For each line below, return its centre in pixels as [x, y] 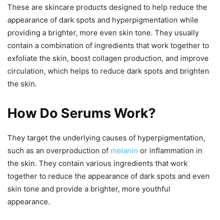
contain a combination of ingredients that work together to [108, 45]
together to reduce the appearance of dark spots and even [109, 176]
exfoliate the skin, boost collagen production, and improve [108, 58]
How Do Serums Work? [82, 113]
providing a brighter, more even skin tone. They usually [103, 32]
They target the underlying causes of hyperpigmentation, [106, 137]
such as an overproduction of [59, 150]
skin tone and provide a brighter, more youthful [89, 189]
